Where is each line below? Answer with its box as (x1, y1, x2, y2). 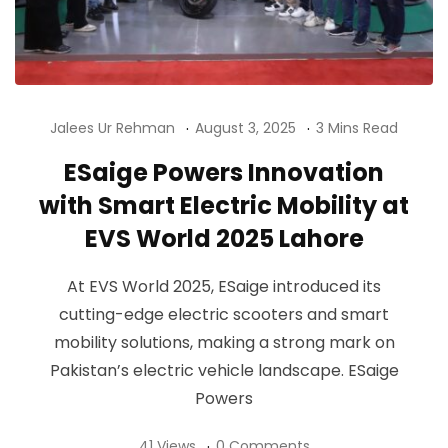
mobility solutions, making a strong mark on (53, 331, 395, 355)
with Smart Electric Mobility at (39, 189, 409, 223)
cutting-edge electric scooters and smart (59, 303, 389, 327)
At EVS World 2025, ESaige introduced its (67, 275, 381, 299)
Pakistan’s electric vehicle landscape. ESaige (49, 359, 399, 383)
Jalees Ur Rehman (50, 118, 175, 139)
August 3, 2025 (195, 118, 296, 139)
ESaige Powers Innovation (64, 156, 384, 190)
